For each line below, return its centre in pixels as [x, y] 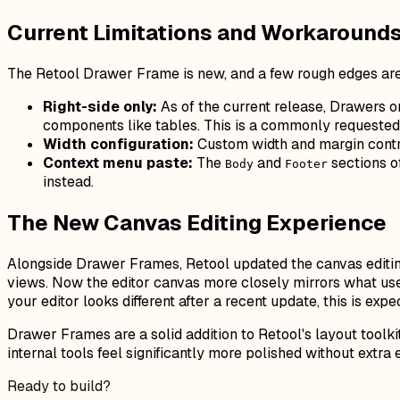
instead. [68, 181]
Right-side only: [100, 106]
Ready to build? [59, 386]
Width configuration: [118, 144]
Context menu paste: [118, 162]
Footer [306, 163]
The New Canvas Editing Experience [197, 222]
